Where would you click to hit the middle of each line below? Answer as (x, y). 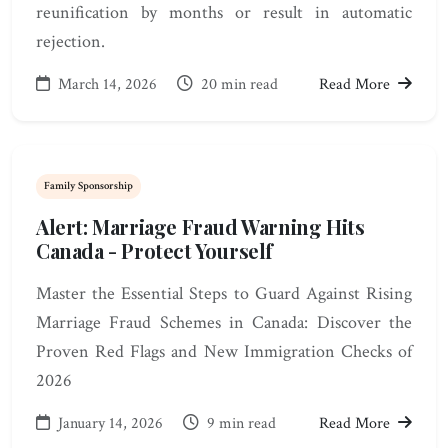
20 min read (237, 84)
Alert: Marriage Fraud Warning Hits (200, 226)
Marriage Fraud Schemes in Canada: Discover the (224, 322)
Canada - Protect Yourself (155, 250)
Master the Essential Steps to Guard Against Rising (224, 293)
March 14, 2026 (107, 84)
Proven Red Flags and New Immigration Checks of (224, 351)
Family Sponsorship (88, 185)
